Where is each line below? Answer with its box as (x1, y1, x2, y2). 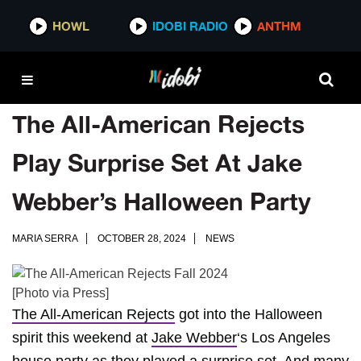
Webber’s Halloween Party (12, 186, 311, 216)
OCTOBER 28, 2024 (98, 233, 186, 244)
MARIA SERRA (12, 233, 78, 244)
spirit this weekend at (12, 330, 151, 346)
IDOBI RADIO (152, 18, 229, 34)
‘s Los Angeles (237, 330, 330, 346)
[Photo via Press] (12, 286, 109, 300)
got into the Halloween (175, 306, 322, 322)
